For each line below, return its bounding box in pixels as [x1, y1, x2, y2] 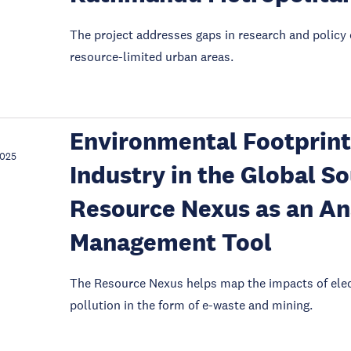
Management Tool [69, 228, 272, 257]
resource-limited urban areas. [69, 49, 233, 64]
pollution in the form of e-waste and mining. [69, 297, 313, 313]
